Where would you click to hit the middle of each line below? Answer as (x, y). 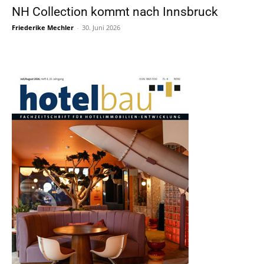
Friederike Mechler (43, 28)
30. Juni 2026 (101, 28)
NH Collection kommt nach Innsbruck (115, 12)
